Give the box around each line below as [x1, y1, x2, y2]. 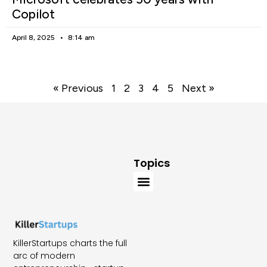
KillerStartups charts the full [13, 237, 128, 249]
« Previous [52, 81, 103, 95]
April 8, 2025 [12, 33, 57, 42]
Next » [181, 81, 215, 95]
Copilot [12, 6, 55, 21]
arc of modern [13, 249, 76, 262]
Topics [133, 156, 170, 171]
